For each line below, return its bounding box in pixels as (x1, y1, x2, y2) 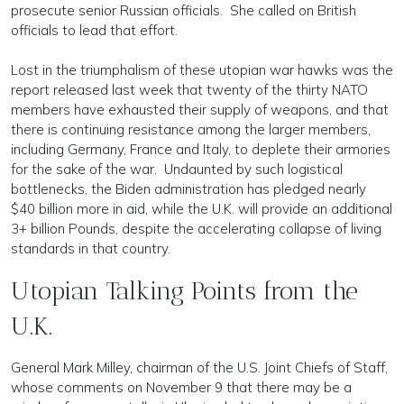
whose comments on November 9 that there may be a (11, 378, 352, 396)
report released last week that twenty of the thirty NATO (11, 80, 368, 98)
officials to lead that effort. (11, 21, 192, 39)
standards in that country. (11, 239, 170, 257)
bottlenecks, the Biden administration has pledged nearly (11, 179, 366, 197)
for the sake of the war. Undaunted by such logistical (11, 160, 343, 178)
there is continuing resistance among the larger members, (11, 120, 371, 138)
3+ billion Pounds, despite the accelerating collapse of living (11, 219, 381, 237)
